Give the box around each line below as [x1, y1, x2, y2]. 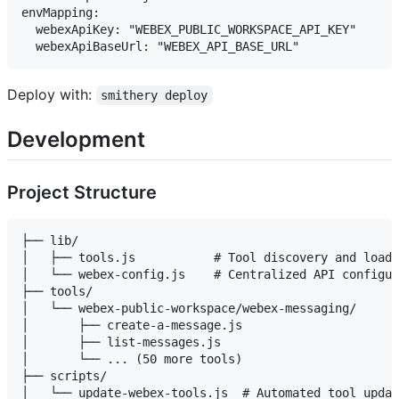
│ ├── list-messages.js [21, 335, 221, 350]
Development [7, 126, 145, 153]
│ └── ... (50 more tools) [21, 352, 242, 367]
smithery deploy [101, 88, 208, 103]
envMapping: [21, 5, 100, 20]
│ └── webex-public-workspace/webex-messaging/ [21, 301, 356, 316]
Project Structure [7, 182, 157, 204]
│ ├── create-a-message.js [21, 318, 242, 333]
